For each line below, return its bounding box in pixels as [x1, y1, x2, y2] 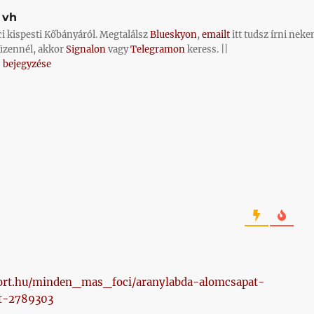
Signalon [65, 43, 106, 55]
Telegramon [130, 43, 185, 55]
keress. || [184, 43, 228, 55]
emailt [201, 29, 230, 41]
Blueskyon [149, 29, 197, 41]
